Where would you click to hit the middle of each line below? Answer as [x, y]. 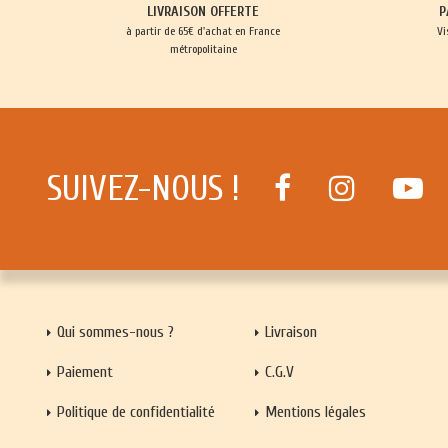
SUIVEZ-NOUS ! [143, 189]
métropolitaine [203, 49]
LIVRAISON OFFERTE [203, 12]
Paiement [84, 371]
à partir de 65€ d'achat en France [203, 31]
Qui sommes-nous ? [115, 331]
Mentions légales [316, 411]
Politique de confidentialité [135, 411]
